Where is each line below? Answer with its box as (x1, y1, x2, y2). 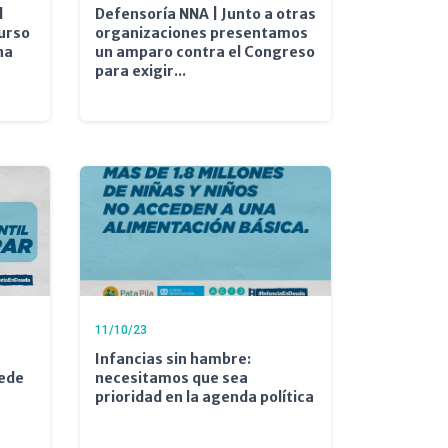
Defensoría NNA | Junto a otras (94, 4, 316, 23)
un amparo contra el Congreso (94, 42, 315, 61)
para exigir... (94, 61, 186, 80)
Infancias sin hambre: (94, 349, 251, 368)
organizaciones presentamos (94, 23, 308, 42)
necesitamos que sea (94, 368, 248, 387)
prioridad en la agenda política (94, 387, 314, 406)
